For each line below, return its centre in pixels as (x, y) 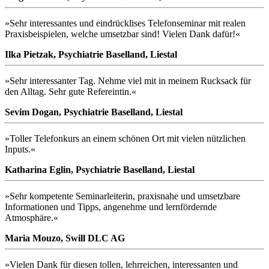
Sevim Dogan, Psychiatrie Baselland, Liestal (94, 112)
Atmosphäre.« (32, 218)
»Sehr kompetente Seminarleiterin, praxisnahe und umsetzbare (122, 196)
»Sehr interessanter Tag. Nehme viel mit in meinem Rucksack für (128, 81)
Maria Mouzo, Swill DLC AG (65, 238)
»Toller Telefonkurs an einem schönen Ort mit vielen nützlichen (125, 139)
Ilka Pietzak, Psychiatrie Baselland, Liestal (91, 55)
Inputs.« (20, 150)
